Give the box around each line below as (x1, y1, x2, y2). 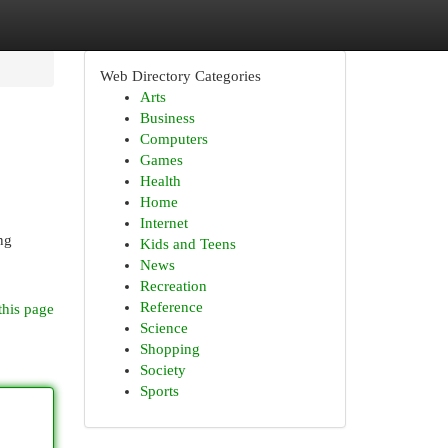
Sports (139, 383, 179, 399)
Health (139, 173, 181, 189)
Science (139, 320, 188, 336)
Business (139, 110, 195, 126)
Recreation (139, 278, 207, 294)
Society (139, 362, 186, 378)
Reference (139, 299, 203, 315)
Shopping (139, 341, 200, 357)
